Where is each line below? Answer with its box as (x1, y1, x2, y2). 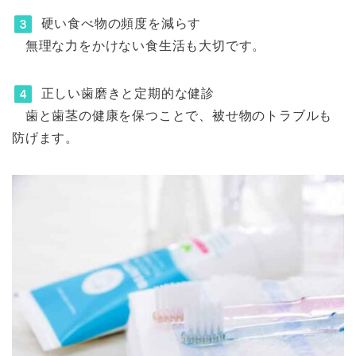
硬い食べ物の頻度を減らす (37, 16, 202, 30)
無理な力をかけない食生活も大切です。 (12, 38, 266, 52)
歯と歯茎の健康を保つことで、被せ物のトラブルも (12, 108, 333, 122)
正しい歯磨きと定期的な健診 (37, 86, 215, 100)
